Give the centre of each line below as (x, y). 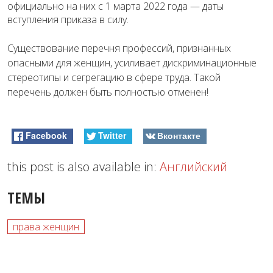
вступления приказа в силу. (68, 19)
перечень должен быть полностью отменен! (108, 92)
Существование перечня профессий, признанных (119, 48)
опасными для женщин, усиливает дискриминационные (132, 62)
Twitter (112, 135)
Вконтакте (179, 135)
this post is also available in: (83, 166)
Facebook (47, 135)
